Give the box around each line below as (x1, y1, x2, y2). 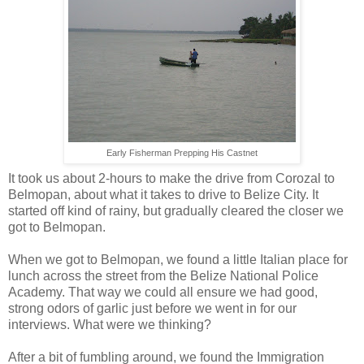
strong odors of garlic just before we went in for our (8, 301, 297, 315)
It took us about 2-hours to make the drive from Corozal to (8, 171, 335, 185)
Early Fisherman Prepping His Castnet (106, 147, 258, 158)
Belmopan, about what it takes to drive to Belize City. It (8, 187, 318, 201)
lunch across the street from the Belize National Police (8, 268, 318, 283)
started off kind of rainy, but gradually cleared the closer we (8, 203, 344, 218)
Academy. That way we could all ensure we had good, (8, 284, 318, 299)
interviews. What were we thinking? (8, 317, 211, 331)
